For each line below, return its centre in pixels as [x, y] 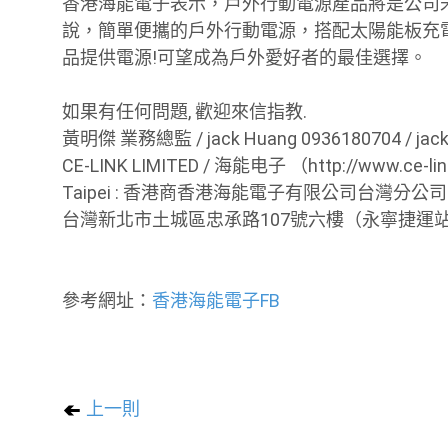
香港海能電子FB [216, 300]
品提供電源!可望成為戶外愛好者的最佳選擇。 [244, 57]
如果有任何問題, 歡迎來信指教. [184, 111]
